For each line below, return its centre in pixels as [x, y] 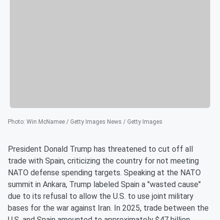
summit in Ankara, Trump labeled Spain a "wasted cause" [104, 185]
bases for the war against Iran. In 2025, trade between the [108, 208]
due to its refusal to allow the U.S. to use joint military [101, 196]
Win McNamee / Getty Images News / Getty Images [95, 122]
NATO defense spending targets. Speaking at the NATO [104, 173]
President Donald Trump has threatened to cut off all [100, 149]
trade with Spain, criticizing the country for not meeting [103, 161]
